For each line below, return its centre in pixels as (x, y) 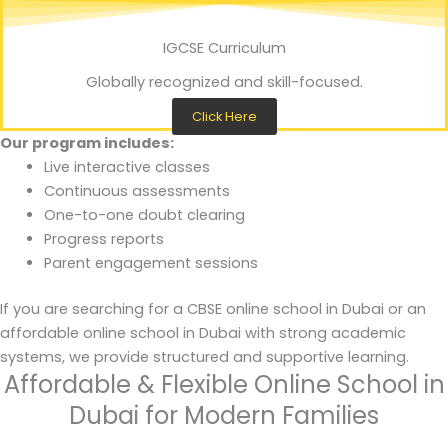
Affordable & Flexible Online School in (224, 384)
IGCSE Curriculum (224, 47)
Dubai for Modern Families (224, 415)
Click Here (224, 116)
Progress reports (103, 238)
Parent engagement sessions (150, 262)
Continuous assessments (136, 190)
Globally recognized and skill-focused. (224, 81)
